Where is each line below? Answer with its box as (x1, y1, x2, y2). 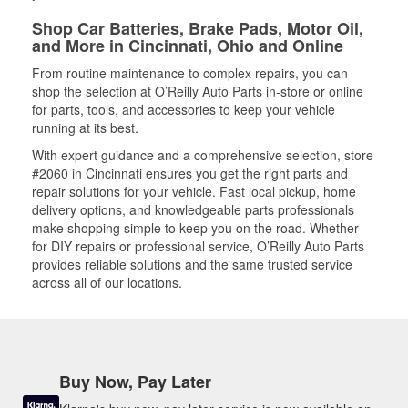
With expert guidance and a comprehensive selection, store (32, 145, 373, 164)
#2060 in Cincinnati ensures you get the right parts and (32, 163, 348, 182)
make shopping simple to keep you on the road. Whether (32, 218, 359, 237)
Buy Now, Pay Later (59, 369, 211, 393)
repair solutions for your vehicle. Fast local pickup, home (32, 181, 356, 200)
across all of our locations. (32, 272, 182, 291)
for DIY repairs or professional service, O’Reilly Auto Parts (32, 236, 364, 255)
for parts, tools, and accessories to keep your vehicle (32, 99, 335, 118)
